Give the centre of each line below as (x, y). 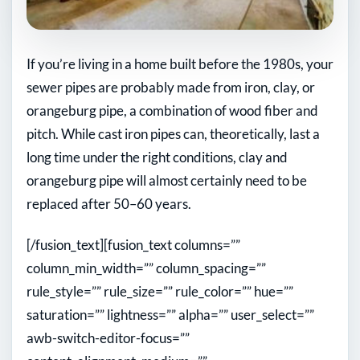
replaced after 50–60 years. (109, 203)
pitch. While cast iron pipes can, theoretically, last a (173, 133)
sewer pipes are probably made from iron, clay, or (171, 87)
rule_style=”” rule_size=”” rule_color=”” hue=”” (160, 291)
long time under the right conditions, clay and (157, 157)
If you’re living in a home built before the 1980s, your (180, 63)
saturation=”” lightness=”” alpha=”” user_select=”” (170, 314)
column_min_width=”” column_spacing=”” (146, 268)
